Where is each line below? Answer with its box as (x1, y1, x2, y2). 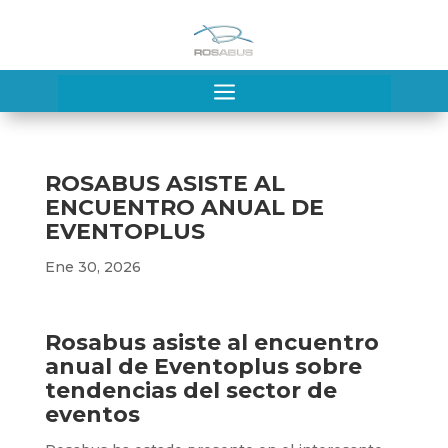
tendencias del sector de (44, 377, 337, 405)
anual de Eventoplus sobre (44, 353, 362, 381)
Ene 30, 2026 (44, 258, 141, 277)
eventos (44, 401, 140, 429)
